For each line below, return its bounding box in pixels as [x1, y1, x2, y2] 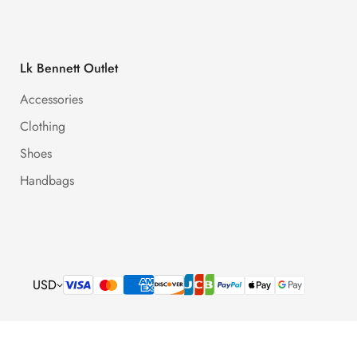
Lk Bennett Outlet [19, 59, 118, 78]
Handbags [19, 171, 74, 190]
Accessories [19, 90, 83, 109]
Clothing [19, 117, 65, 136]
